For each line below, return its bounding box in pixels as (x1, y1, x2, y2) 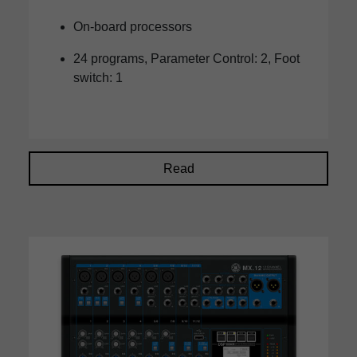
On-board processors (73, 20, 192, 34)
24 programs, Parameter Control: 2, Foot (73, 52, 300, 66)
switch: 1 (73, 71, 123, 85)
